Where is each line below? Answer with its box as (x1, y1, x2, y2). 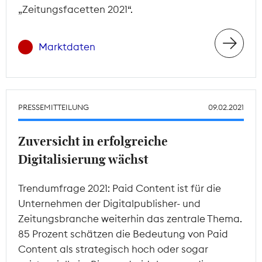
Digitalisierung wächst (18, 153, 148, 166)
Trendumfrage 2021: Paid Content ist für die (18, 181, 221, 195)
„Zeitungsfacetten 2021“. (18, 2, 133, 16)
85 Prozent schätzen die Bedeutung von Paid (18, 227, 228, 240)
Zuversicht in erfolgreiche (18, 135, 168, 148)
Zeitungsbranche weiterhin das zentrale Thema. (18, 212, 242, 225)
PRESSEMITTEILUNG (18, 102, 89, 112)
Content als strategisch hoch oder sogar (18, 242, 208, 256)
